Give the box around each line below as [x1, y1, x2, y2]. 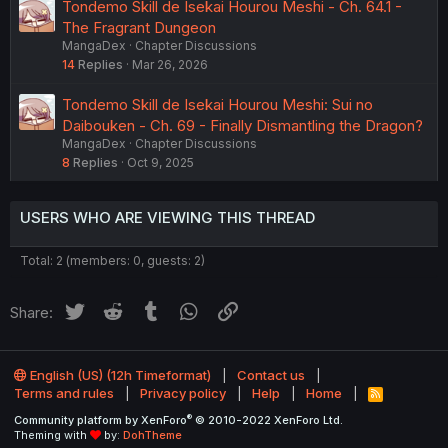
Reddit [124, 299, 170, 319]
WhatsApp [201, 299, 274, 319]
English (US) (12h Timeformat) [27, 367, 211, 384]
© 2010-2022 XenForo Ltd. [195, 413, 343, 427]
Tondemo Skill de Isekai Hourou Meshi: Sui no [62, 94, 373, 114]
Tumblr [163, 299, 211, 319]
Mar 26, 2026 [132, 56, 208, 72]
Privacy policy [140, 385, 226, 402]
